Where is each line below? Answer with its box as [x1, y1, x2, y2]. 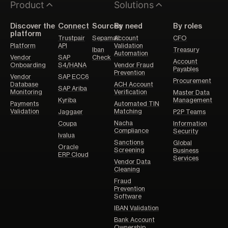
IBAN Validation [114, 205, 159, 211]
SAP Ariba [58, 85, 87, 92]
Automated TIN [114, 100, 159, 107]
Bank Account [114, 216, 155, 223]
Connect [58, 22, 89, 30]
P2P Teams [173, 108, 206, 115]
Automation [114, 50, 148, 56]
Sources [92, 22, 123, 30]
